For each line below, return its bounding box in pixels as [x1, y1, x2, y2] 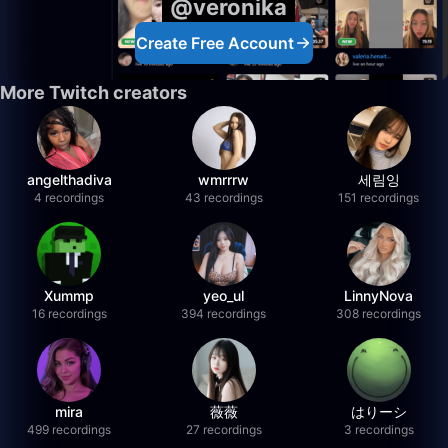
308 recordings [336, 306, 422, 321]
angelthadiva [26, 171, 112, 188]
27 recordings [185, 422, 262, 437]
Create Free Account [136, 33, 294, 53]
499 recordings [27, 422, 112, 437]
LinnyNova [344, 287, 414, 304]
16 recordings [31, 306, 107, 321]
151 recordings [338, 190, 420, 205]
